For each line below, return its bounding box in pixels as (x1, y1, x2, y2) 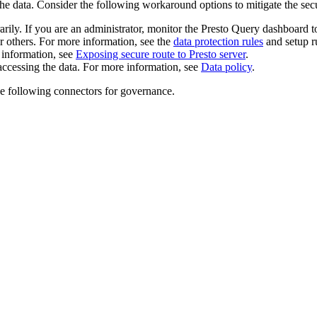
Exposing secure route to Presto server (76, 47, 246, 60)
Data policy (201, 60, 252, 73)
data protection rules (173, 35, 263, 47)
